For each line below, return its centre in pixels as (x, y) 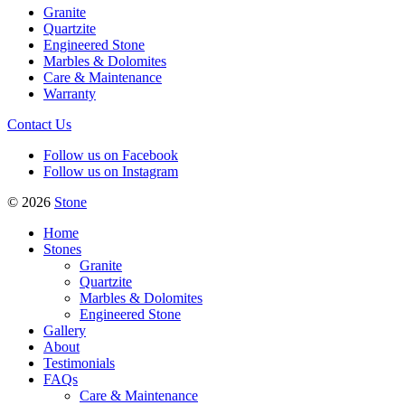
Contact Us (39, 125)
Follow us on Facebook (111, 155)
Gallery (65, 331)
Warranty (70, 94)
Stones (62, 250)
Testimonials (79, 363)
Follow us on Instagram (111, 172)
